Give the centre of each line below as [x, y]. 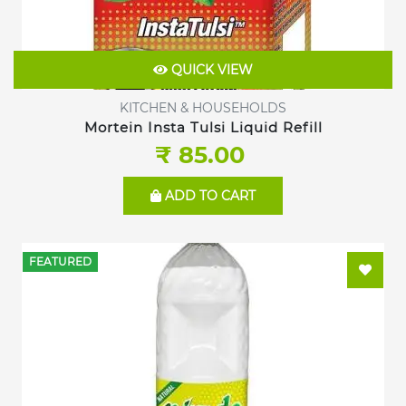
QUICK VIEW [210, 70]
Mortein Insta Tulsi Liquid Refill [203, 127]
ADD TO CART [208, 196]
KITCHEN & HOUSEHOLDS [203, 107]
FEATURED [60, 261]
